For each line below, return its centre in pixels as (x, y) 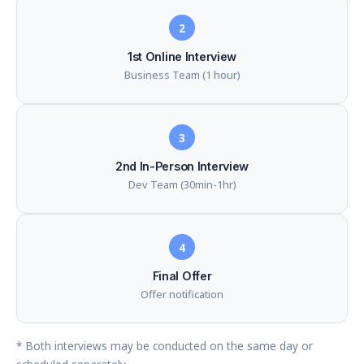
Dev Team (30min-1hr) (182, 184)
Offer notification (182, 294)
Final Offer (182, 276)
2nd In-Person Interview (182, 166)
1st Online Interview (182, 56)
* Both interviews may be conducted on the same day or (165, 346)
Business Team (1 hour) (182, 75)
